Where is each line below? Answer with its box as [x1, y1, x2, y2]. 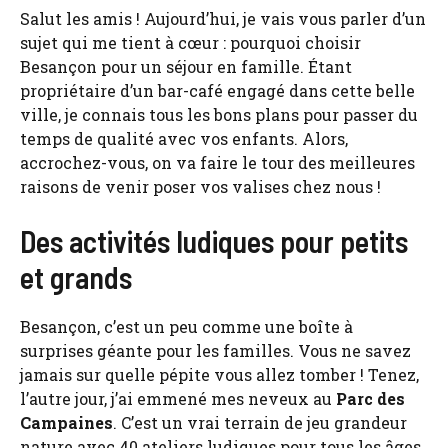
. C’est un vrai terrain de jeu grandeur [113, 411, 407, 433]
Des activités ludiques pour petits [20, 222, 408, 259]
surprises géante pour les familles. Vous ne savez [20, 339, 411, 361]
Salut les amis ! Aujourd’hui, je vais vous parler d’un [20, 7, 426, 29]
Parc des [336, 387, 405, 409]
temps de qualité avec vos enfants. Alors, [20, 127, 348, 149]
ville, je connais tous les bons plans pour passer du [20, 103, 418, 125]
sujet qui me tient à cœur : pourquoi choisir [20, 31, 361, 53]
